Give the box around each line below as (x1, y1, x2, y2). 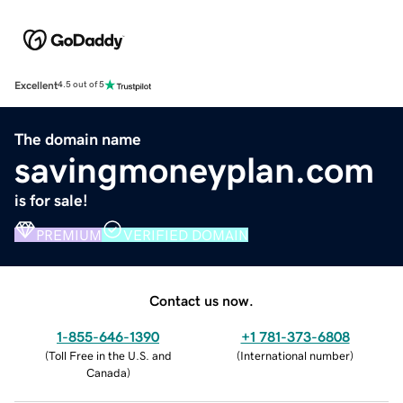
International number (240, 349, 350, 362)
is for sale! (14, 192, 88, 209)
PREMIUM (36, 227, 102, 242)
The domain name (14, 130, 141, 148)
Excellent (14, 79, 58, 91)
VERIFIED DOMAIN (123, 227, 248, 242)
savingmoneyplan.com (14, 151, 374, 188)
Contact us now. (149, 292, 254, 308)
